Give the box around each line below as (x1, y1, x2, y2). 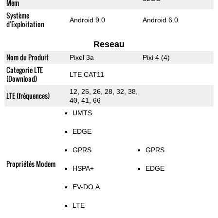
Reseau (93, 39, 125, 50)
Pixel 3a (69, 54, 94, 62)
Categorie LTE (6, 65, 43, 75)
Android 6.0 (142, 16, 178, 24)
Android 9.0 (69, 16, 105, 24)
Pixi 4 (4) (142, 54, 170, 62)
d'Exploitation (6, 19, 44, 30)
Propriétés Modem (6, 159, 55, 169)
